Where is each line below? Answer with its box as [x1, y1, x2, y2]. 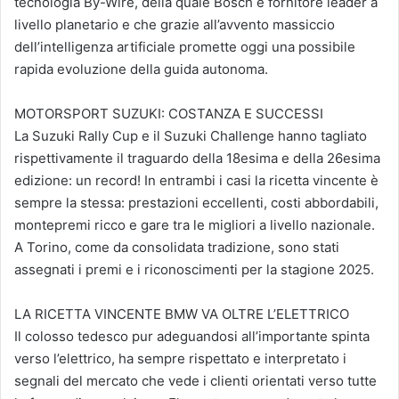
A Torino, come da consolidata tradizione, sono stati [14, 239, 339, 256]
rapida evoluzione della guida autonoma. [14, 61, 268, 78]
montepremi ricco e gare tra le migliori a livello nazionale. [14, 216, 375, 234]
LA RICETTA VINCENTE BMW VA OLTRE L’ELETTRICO [14, 305, 349, 323]
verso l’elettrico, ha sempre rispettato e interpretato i [14, 350, 346, 368]
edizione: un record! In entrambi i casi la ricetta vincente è [14, 172, 379, 190]
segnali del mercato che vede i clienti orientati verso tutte [14, 372, 377, 390]
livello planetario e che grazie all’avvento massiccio [14, 16, 335, 34]
